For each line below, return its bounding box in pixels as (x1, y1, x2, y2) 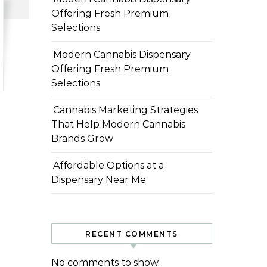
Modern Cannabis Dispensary (53, 49, 191, 60)
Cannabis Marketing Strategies (53, 104, 198, 116)
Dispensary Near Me (51, 174, 146, 185)
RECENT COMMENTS (85, 229, 178, 238)
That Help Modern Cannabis (51, 119, 185, 130)
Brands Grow (51, 133, 113, 144)
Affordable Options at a (53, 160, 164, 171)
